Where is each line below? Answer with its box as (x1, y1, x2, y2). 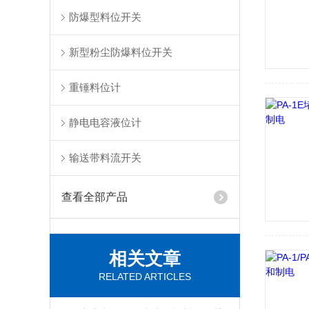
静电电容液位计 (69, 117, 142, 128)
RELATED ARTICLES (99, 271, 191, 282)
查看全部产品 (61, 191, 128, 203)
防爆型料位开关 (69, 11, 142, 23)
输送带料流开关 (69, 152, 142, 163)
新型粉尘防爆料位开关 (69, 46, 173, 58)
